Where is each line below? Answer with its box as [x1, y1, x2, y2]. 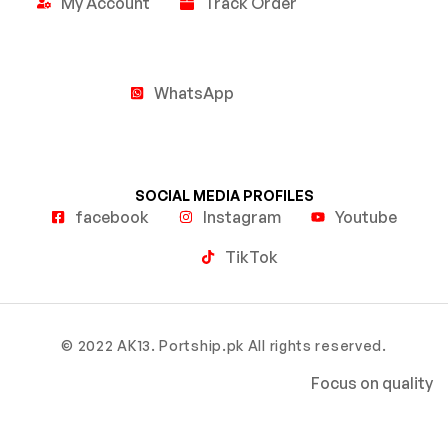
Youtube [335, 206, 397, 227]
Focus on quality [311, 372, 433, 393]
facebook [75, 206, 149, 227]
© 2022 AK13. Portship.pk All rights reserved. [61, 336, 387, 354]
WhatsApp [154, 82, 234, 103]
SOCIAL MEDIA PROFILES [134, 186, 314, 204]
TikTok [224, 246, 278, 267]
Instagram [203, 206, 281, 227]
